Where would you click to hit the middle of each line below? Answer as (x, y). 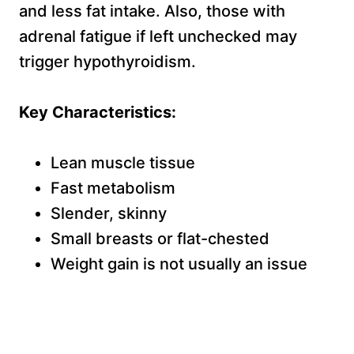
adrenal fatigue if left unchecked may (158, 37)
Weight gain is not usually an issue (179, 264)
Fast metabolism (113, 188)
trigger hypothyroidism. (107, 62)
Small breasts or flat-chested (160, 239)
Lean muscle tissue (123, 163)
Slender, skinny (109, 214)
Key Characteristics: (98, 113)
